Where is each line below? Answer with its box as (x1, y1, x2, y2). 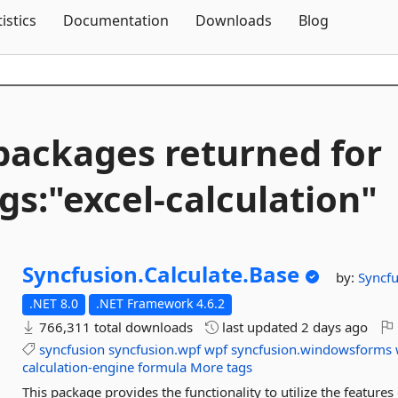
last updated (219, 318, 302, 336)
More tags (190, 358, 253, 376)
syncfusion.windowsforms (231, 340, 393, 358)
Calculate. (144, 259, 250, 289)
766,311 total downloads (36, 318, 194, 336)
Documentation (63, 11, 169, 30)
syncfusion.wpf (108, 340, 202, 358)
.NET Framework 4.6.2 (96, 295, 226, 312)
